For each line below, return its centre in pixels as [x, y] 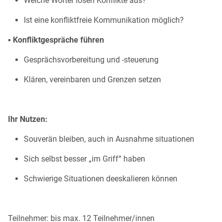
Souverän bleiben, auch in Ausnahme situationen [109, 139]
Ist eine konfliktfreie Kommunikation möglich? [104, 20]
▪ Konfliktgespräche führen [56, 40]
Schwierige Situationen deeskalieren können [101, 179]
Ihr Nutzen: [28, 119]
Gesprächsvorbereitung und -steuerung [91, 60]
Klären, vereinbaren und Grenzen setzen [92, 80]
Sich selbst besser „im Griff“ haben [84, 159]
